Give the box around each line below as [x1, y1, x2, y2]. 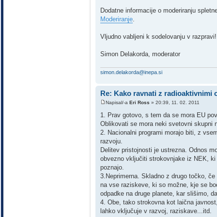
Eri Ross [129, 100, 150, 106]
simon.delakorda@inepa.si [100, 69, 162, 75]
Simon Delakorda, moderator [100, 50, 180, 58]
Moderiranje [100, 15, 133, 23]
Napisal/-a [106, 100, 129, 106]
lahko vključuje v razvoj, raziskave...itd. [100, 207, 212, 215]
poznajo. [100, 164, 124, 171]
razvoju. [100, 138, 123, 145]
